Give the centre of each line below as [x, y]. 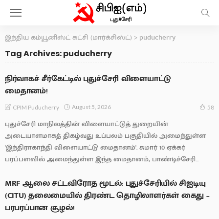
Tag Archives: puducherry [58, 54]
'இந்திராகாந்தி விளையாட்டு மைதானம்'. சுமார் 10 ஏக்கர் [95, 147]
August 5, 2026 [91, 107]
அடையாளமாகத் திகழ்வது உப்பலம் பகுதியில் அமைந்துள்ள [105, 135]
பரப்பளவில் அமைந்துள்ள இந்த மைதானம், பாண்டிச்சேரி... [102, 159]
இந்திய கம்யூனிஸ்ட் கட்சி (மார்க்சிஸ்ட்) [68, 37]
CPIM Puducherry [36, 107]
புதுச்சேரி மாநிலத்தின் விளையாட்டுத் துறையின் [87, 124]
